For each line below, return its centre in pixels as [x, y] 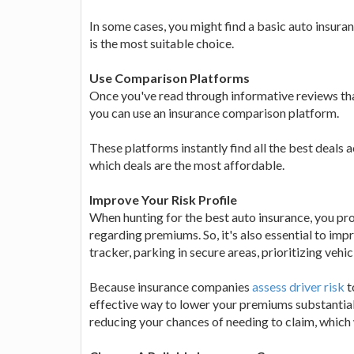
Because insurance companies [171, 286]
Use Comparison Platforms [169, 77]
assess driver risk [298, 286]
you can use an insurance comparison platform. [214, 112]
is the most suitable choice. [162, 43]
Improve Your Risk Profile [163, 199]
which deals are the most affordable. [187, 164]
